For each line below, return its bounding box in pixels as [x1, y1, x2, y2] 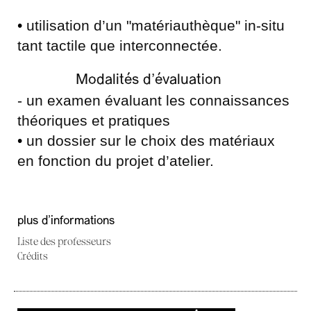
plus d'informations [17, 215, 115, 227]
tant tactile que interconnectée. [17, 37, 222, 53]
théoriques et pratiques [17, 112, 170, 128]
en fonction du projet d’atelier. [17, 153, 214, 169]
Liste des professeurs [17, 235, 111, 247]
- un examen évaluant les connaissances [17, 92, 289, 108]
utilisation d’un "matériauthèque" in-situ [22, 17, 285, 33]
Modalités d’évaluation [75, 73, 221, 87]
